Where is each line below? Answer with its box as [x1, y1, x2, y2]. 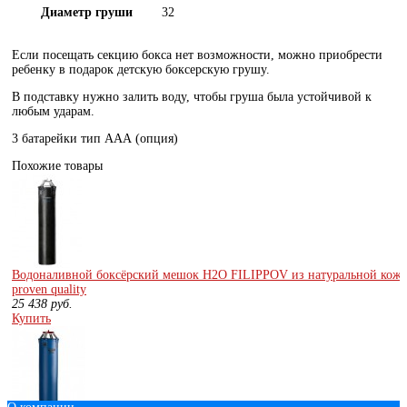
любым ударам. [12, 104, 94, 118]
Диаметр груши [40, 5, 133, 19]
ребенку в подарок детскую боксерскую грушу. [12, 62, 270, 76]
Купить [12, 311, 51, 325]
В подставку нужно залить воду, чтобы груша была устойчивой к [12, 89, 372, 104]
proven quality [12, 282, 86, 296]
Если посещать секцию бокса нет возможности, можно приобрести [12, 47, 382, 62]
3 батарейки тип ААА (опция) [12, 131, 178, 145]
